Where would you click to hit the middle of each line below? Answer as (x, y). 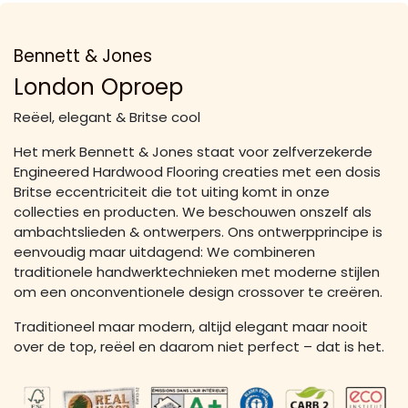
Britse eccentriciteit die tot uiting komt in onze (172, 192)
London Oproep (98, 87)
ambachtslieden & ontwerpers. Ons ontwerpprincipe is (198, 232)
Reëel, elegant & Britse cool (107, 117)
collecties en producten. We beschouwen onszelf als (193, 212)
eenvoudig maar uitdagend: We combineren (164, 252)
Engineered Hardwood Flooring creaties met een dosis (197, 172)
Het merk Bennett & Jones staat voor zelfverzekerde (193, 152)
